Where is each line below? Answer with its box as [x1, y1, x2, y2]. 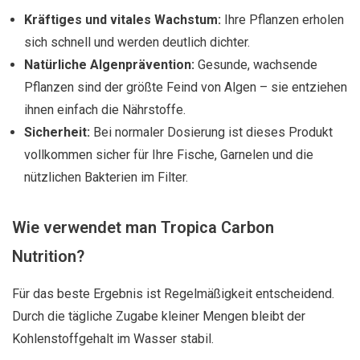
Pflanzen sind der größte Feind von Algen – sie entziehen [24, 80, 347, 95]
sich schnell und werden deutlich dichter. [24, 35, 250, 50]
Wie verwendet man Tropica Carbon [12, 218, 274, 237]
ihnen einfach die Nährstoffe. [24, 102, 186, 117]
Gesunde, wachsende [194, 57, 317, 72]
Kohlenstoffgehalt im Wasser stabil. [12, 331, 214, 346]
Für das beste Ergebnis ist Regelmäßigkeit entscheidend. [12, 286, 334, 301]
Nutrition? [12, 247, 84, 266]
